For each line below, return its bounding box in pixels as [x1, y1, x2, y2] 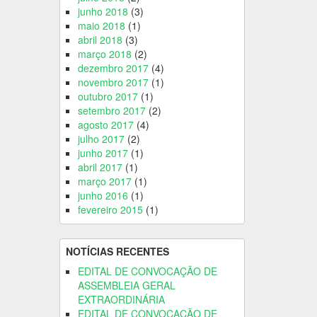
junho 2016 [77, 188, 128, 202]
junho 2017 [77, 145, 128, 160]
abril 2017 [77, 159, 122, 174]
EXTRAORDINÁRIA [77, 292, 165, 306]
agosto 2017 [77, 117, 134, 132]
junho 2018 [77, 4, 128, 18]
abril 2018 [77, 32, 122, 47]
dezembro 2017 [77, 60, 149, 75]
